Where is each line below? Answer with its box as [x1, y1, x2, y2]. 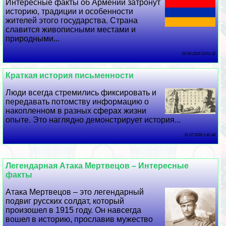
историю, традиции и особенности [6, 7, 134, 16]
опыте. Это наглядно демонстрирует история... [6, 116, 181, 125]
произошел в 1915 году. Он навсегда [6, 206, 142, 215]
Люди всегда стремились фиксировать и [6, 88, 157, 97]
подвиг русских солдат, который [6, 197, 125, 206]
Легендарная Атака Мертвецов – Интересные [6, 161, 189, 171]
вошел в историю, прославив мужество [6, 215, 153, 224]
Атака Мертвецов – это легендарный [6, 188, 144, 197]
